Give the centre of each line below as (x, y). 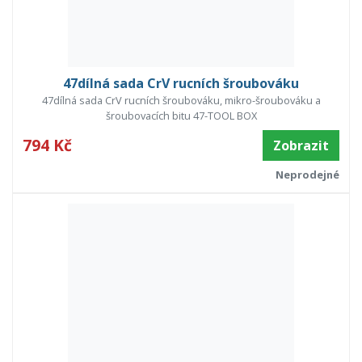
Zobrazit (301, 146)
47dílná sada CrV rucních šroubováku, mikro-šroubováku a (181, 101)
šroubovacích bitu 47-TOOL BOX (181, 116)
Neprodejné (307, 175)
